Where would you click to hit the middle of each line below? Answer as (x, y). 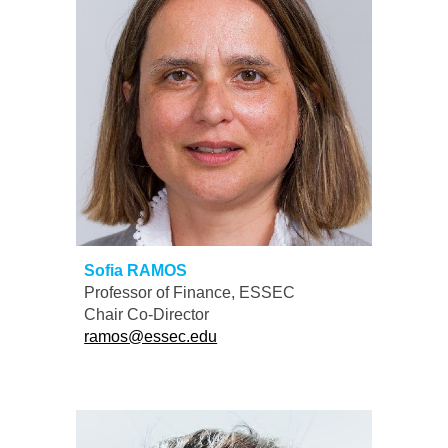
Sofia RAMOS (136, 270)
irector (187, 314)
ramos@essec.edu (151, 336)
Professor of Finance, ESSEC (190, 292)
